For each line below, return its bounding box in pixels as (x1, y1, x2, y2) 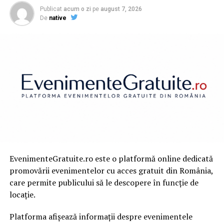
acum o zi (63, 5, 91, 13)
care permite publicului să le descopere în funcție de (9, 177, 198, 188)
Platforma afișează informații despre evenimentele (9, 211, 192, 222)
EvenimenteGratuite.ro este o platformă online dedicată (9, 153, 213, 164)
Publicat (39, 5, 62, 13)
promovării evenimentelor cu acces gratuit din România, (9, 165, 213, 176)
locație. (9, 189, 35, 200)
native (48, 14, 66, 22)
